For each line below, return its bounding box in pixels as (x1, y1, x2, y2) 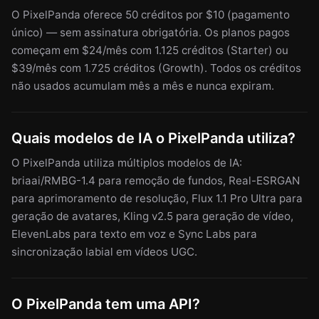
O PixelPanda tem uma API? (11, 296, 200, 313)
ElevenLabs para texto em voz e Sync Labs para (11, 227, 257, 241)
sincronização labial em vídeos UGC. (11, 245, 197, 259)
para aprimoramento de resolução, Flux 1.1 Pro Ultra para (11, 192, 303, 206)
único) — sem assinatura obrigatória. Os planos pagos (11, 26, 290, 40)
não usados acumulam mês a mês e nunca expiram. (11, 79, 274, 93)
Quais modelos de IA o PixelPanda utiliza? (11, 130, 296, 147)
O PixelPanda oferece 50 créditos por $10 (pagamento (11, 8, 290, 22)
